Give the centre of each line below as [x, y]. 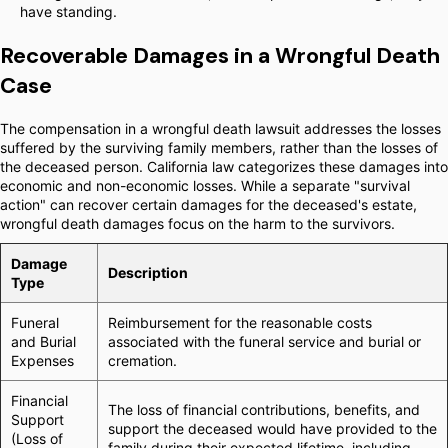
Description [148, 272]
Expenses [42, 360]
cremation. [142, 360]
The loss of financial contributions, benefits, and [264, 409]
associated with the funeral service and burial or [264, 341]
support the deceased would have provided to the [272, 428]
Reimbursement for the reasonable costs [240, 322]
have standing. [68, 11]
